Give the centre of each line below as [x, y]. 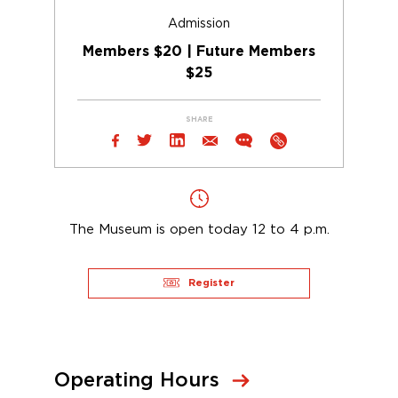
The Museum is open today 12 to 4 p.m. [199, 228]
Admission [199, 23]
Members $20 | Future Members [199, 51]
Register [211, 283]
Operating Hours [137, 380]
